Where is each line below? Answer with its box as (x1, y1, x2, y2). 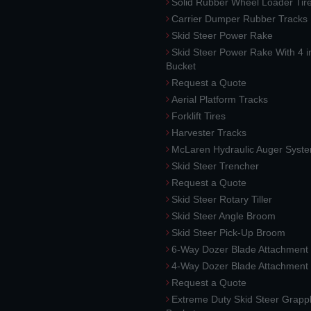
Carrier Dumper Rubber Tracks (171, 12, 308, 24)
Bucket (166, 60, 196, 72)
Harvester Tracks (171, 126, 246, 138)
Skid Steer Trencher (171, 160, 259, 171)
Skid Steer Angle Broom (171, 210, 276, 221)
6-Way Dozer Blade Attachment (171, 243, 308, 255)
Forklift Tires (171, 110, 226, 121)
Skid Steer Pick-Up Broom (171, 226, 285, 238)
